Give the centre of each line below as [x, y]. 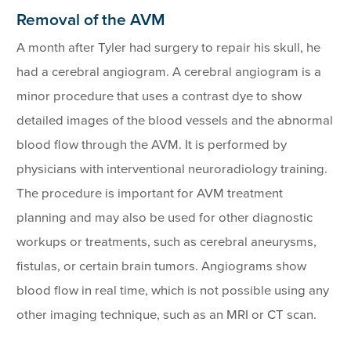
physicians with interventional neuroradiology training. [172, 170]
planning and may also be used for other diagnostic [165, 218]
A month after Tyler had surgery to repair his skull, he [169, 48]
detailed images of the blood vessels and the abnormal [175, 121]
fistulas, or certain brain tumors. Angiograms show [162, 267]
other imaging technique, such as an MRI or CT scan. [167, 315]
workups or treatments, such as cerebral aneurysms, [167, 242]
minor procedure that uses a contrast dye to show [159, 97]
